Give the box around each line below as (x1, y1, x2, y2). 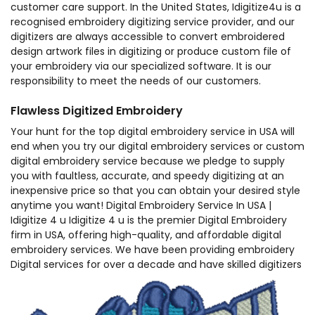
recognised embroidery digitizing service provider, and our (11, 15, 295, 30)
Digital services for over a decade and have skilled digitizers (11, 257, 302, 272)
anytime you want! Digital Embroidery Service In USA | (11, 198, 271, 213)
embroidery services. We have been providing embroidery (11, 243, 295, 257)
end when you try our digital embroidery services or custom (11, 139, 304, 154)
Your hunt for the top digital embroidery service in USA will (11, 124, 295, 139)
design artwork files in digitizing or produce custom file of (11, 44, 291, 59)
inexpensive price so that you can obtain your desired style (11, 184, 300, 198)
